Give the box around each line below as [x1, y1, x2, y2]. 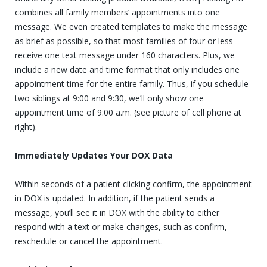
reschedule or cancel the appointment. [15, 235, 163, 247]
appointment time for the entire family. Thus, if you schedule [15, 77, 249, 89]
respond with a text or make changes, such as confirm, [15, 221, 227, 232]
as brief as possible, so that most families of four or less [15, 35, 233, 46]
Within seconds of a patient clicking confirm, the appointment [15, 178, 252, 190]
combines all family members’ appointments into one [15, 6, 220, 18]
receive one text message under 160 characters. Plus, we [15, 49, 235, 61]
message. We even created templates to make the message [15, 20, 247, 32]
